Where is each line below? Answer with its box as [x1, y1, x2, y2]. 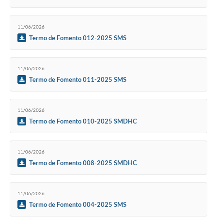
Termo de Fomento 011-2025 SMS [29, 75, 126, 83]
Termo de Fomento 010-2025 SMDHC [29, 117, 137, 125]
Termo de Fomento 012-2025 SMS [29, 33, 126, 42]
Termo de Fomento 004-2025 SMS [29, 201, 126, 209]
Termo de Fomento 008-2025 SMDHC [29, 159, 137, 167]
